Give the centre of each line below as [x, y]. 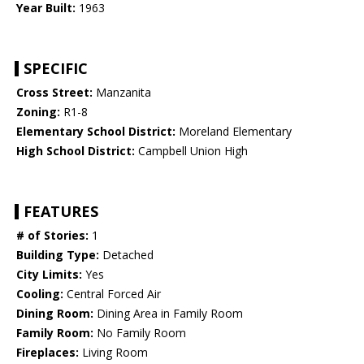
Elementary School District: [96, 132]
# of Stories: [52, 236]
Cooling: [40, 294]
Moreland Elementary [234, 132]
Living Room [113, 353]
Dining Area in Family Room [168, 314]
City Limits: [49, 275]
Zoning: [38, 112]
